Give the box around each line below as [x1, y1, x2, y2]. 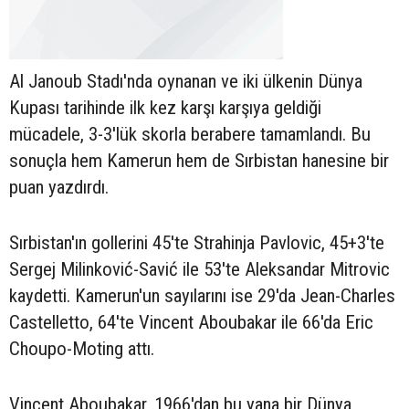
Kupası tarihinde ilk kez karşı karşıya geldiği [9, 96, 321, 119]
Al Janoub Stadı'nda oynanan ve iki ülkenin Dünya [9, 69, 362, 92]
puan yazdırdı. [9, 175, 109, 198]
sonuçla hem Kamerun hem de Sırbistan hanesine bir [9, 149, 389, 172]
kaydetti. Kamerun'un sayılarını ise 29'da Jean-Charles [9, 284, 395, 307]
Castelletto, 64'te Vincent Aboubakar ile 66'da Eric [9, 310, 373, 333]
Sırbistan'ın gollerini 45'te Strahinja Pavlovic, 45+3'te [9, 231, 384, 254]
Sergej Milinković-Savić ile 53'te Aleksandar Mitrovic [9, 257, 390, 280]
